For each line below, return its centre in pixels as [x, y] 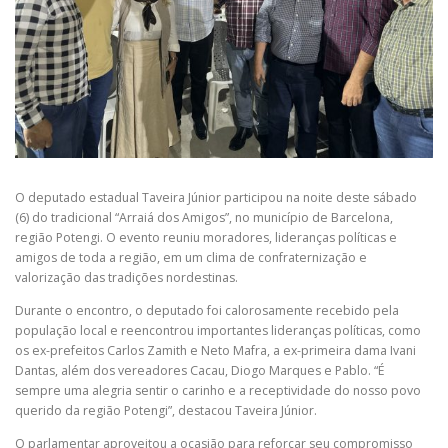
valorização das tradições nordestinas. [126, 277]
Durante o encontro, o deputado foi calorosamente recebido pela [207, 310]
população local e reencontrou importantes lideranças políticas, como [218, 330]
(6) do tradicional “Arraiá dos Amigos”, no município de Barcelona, [204, 217]
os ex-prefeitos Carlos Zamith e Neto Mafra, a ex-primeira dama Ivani [215, 350]
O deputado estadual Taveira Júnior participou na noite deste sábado [216, 197]
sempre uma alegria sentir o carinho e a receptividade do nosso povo [218, 390]
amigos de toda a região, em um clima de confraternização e [191, 257]
